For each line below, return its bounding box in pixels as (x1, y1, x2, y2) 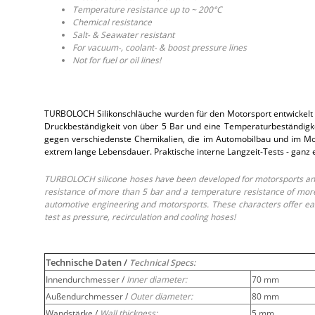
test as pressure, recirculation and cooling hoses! (44, 210, 236, 223)
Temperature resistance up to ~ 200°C (72, 3, 222, 15)
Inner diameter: (127, 273, 187, 285)
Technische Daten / (46, 255, 129, 269)
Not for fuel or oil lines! (72, 53, 161, 66)
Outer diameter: (130, 290, 193, 302)
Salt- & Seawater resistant (72, 28, 174, 41)
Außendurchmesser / (46, 290, 130, 302)
